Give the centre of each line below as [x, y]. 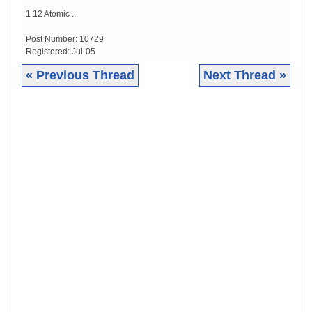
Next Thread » [245, 76]
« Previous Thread [80, 76]
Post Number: [53, 39]
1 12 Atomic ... [52, 14]
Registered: [49, 52]
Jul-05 [84, 52]
